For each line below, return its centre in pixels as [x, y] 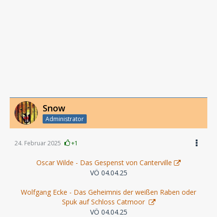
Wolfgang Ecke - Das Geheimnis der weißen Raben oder [108, 192]
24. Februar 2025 [38, 143]
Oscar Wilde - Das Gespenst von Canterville [104, 163]
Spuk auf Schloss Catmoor [104, 202]
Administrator [65, 119]
